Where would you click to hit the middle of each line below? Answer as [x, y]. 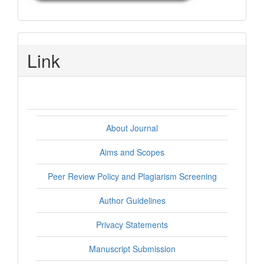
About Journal [132, 128]
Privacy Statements [132, 225]
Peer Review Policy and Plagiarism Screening [132, 176]
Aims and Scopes [132, 152]
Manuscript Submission [132, 249]
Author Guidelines [132, 201]
